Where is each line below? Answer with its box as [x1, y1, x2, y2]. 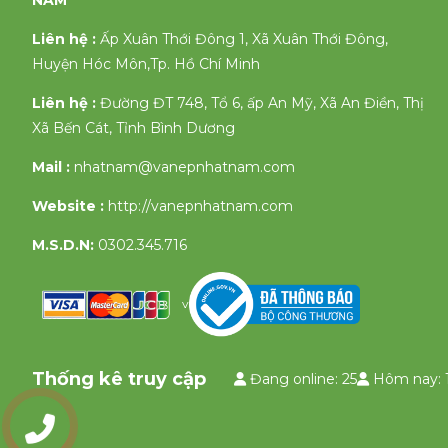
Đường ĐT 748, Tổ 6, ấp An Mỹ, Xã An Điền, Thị [100, 94, 424, 113]
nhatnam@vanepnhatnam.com [74, 158, 295, 177]
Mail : [32, 158, 70, 177]
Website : [32, 197, 108, 216]
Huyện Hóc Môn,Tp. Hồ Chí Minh [32, 55, 260, 74]
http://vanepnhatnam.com [108, 197, 293, 216]
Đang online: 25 [246, 370, 357, 388]
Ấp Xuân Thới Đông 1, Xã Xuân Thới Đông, [100, 30, 388, 49]
